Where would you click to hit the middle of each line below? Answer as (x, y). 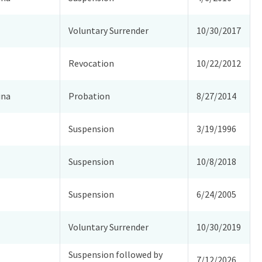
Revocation (92, 63)
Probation (89, 96)
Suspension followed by (116, 255)
